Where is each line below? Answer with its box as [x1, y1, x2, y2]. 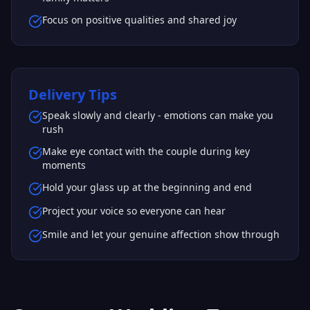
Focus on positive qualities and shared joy [42, 13, 237, 26]
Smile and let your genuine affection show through [42, 228, 280, 241]
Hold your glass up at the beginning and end [42, 181, 252, 194]
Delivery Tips [28, 85, 117, 104]
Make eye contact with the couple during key [42, 145, 250, 158]
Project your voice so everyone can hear [42, 204, 226, 217]
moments [42, 158, 86, 172]
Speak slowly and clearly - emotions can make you [42, 109, 273, 122]
